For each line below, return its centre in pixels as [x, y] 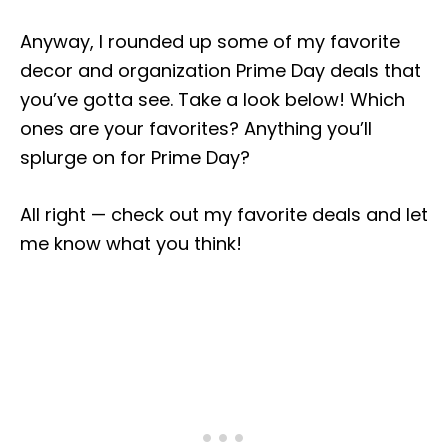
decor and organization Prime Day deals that [220, 70]
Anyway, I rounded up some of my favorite [210, 41]
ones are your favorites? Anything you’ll [196, 128]
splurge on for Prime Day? [135, 157]
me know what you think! [131, 243]
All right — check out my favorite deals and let [224, 214]
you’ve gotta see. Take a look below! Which [212, 99]
